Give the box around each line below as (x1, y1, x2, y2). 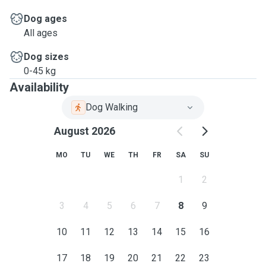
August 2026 (53, 125, 115, 137)
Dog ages (24, 13, 67, 24)
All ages (24, 27, 58, 39)
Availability (9, 80, 69, 94)
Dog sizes (24, 51, 69, 62)
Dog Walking (85, 102, 138, 113)
